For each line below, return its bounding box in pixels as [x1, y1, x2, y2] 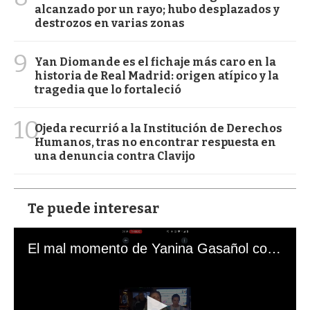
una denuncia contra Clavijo [35, 149, 195, 163]
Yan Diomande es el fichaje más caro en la [35, 55, 276, 69]
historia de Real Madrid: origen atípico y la [35, 69, 279, 82]
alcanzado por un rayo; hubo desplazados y [35, 2, 280, 16]
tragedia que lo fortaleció [35, 82, 181, 96]
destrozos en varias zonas [35, 16, 185, 30]
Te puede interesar [28, 199, 159, 217]
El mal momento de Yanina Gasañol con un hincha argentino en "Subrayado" [267, 240, 281, 256]
